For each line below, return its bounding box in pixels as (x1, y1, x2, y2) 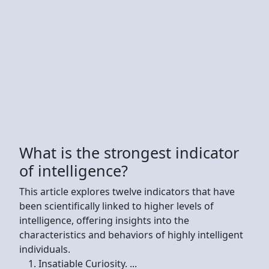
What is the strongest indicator (19, 142, 239, 163)
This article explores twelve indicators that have (19, 184, 235, 198)
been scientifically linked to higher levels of (19, 199, 214, 213)
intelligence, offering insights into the (19, 213, 189, 227)
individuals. (19, 242, 70, 256)
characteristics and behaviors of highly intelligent (19, 228, 243, 241)
